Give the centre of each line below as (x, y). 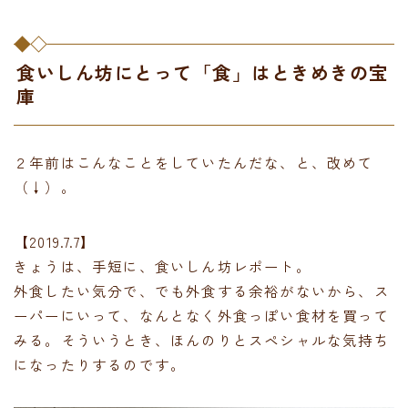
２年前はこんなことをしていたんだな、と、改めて (194, 162)
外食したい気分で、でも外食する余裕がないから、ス (202, 290)
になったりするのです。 (100, 364)
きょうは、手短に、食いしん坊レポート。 (163, 265)
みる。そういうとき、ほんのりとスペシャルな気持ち (202, 339)
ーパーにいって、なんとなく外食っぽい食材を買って (202, 315)
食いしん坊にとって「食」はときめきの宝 (203, 72)
